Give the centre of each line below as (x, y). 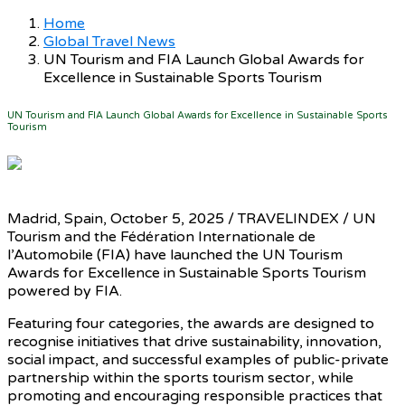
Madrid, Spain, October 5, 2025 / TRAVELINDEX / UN (192, 218)
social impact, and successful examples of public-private (198, 359)
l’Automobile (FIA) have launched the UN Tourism (175, 254)
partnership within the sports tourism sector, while (180, 377)
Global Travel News (109, 42)
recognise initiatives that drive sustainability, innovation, (194, 341)
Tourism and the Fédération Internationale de (161, 236)
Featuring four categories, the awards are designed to (191, 323)
